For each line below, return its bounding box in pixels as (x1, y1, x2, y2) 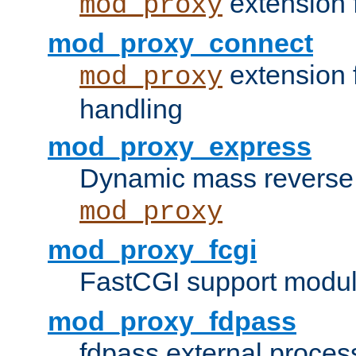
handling (79, 94, 183, 125)
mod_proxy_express (48, 131, 311, 162)
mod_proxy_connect (48, 28, 313, 59)
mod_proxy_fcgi (48, 234, 257, 265)
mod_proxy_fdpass (48, 306, 296, 337)
